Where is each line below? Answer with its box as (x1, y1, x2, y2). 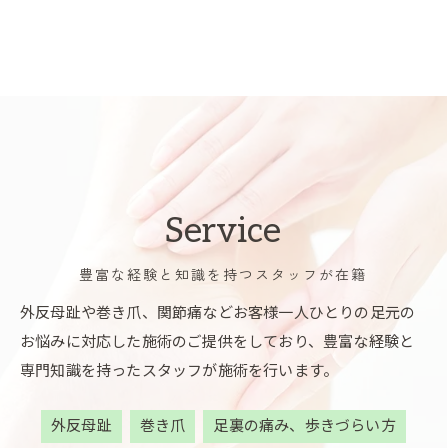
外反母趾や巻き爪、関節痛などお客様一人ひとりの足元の (20, 303, 416, 322)
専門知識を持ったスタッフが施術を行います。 (20, 361, 339, 380)
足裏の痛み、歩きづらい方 (213, 416, 396, 435)
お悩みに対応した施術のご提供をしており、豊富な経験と (20, 332, 415, 351)
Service (165, 209, 282, 252)
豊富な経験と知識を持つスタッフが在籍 (79, 266, 368, 284)
